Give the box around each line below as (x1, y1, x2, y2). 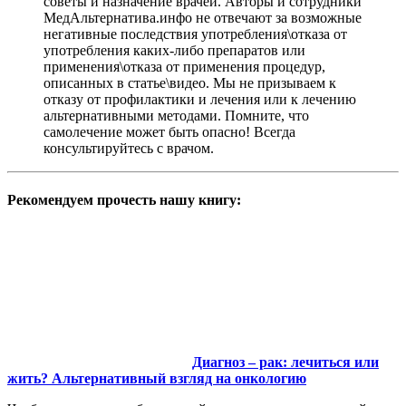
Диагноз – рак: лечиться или (192, 353, 379, 370)
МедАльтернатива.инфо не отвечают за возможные (43, 9, 362, 25)
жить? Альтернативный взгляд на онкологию (7, 370, 306, 386)
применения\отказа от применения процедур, (43, 58, 325, 74)
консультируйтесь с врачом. (43, 140, 214, 156)
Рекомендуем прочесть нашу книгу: (7, 192, 241, 208)
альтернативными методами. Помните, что (43, 107, 309, 123)
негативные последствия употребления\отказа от (43, 25, 347, 42)
